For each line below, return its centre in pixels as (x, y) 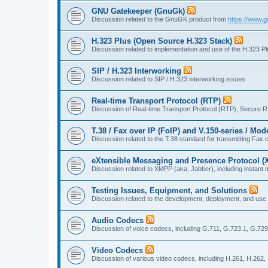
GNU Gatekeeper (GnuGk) (138, 11)
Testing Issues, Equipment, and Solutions (169, 190)
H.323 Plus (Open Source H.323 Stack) (162, 41)
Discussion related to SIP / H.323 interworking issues (168, 79)
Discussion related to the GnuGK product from (160, 19)
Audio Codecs (118, 220)
